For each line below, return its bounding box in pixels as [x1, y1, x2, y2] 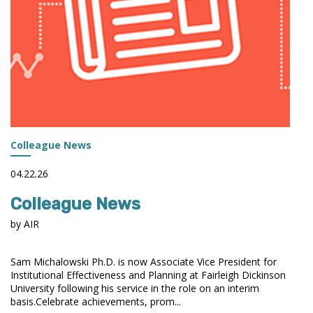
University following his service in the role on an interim [10, 281, 259, 295]
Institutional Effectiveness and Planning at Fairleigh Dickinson [10, 268, 286, 282]
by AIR [10, 217, 39, 231]
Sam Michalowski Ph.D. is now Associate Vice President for [10, 254, 277, 268]
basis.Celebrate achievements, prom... [10, 294, 181, 308]
